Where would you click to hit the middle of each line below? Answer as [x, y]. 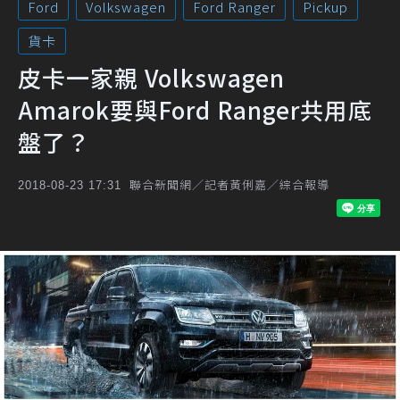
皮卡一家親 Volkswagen [151, 77]
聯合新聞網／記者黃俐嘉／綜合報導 [229, 184]
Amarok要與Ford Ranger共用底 [195, 109]
